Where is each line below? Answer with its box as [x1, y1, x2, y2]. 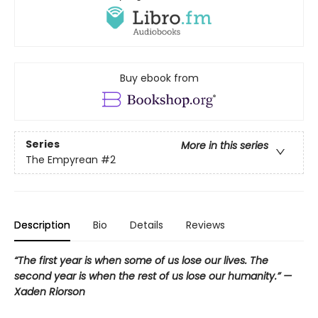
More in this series [181, 138, 268, 153]
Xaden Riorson [14, 284, 85, 299]
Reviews [186, 217, 225, 232]
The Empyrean [26, 153, 98, 168]
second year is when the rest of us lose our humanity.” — [14, 268, 292, 283]
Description [14, 217, 70, 232]
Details [130, 217, 163, 232]
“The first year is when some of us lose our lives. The [14, 253, 268, 268]
